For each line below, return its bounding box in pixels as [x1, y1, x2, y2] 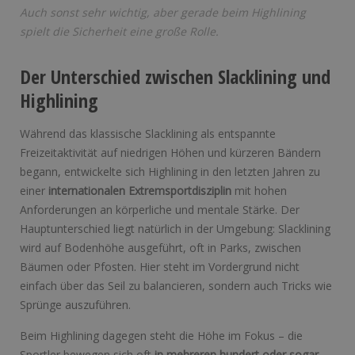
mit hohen [231, 183, 287, 199]
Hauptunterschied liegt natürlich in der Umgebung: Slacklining [20, 221, 330, 237]
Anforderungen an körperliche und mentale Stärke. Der [20, 202, 300, 218]
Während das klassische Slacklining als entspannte [20, 126, 276, 142]
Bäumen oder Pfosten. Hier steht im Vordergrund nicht [20, 259, 300, 275]
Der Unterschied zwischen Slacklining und [20, 63, 330, 90]
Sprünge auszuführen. [20, 297, 131, 313]
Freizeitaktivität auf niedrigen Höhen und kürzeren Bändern [20, 145, 321, 161]
